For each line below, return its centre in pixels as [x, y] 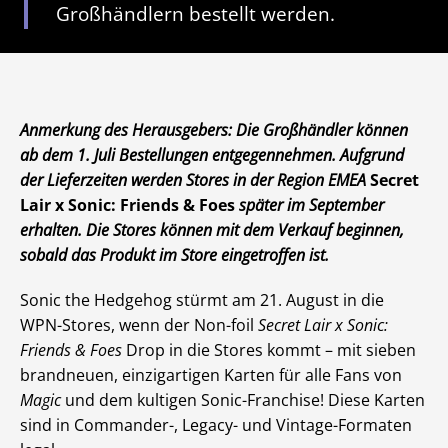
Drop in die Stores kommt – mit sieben [269, 350]
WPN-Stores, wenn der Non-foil [139, 325]
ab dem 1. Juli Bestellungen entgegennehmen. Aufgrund [212, 155]
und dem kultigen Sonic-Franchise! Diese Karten [243, 400]
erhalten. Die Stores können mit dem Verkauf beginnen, [212, 230]
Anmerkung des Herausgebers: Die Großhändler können [214, 130]
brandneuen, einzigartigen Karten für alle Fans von [211, 375]
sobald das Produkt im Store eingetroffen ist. [174, 255]
